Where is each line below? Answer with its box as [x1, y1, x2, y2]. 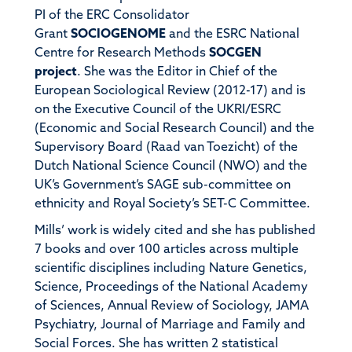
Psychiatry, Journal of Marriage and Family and [34, 318, 306, 332]
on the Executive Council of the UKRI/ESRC [34, 103, 281, 116]
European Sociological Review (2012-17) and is [34, 84, 306, 97]
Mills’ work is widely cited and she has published [34, 224, 316, 237]
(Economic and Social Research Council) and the [34, 122, 314, 135]
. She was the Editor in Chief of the [76, 65, 277, 79]
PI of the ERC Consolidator [34, 9, 189, 22]
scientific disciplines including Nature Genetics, [34, 262, 307, 275]
